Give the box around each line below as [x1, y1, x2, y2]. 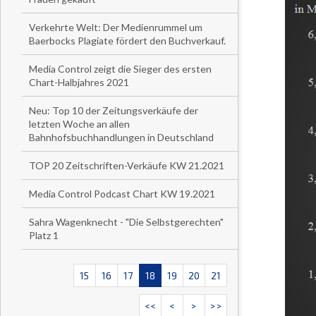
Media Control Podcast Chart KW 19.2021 [29, 188, 215, 200]
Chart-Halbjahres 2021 [29, 76, 129, 88]
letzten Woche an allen [29, 118, 130, 130]
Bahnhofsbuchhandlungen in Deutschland [29, 131, 214, 143]
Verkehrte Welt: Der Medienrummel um [29, 21, 202, 33]
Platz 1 [29, 229, 59, 241]
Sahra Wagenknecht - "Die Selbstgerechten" [29, 216, 224, 228]
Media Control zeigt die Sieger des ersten [29, 63, 212, 75]
